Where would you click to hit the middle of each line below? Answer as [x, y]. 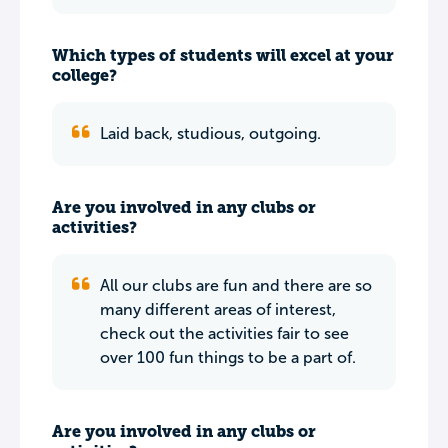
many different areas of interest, [218, 309]
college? [84, 75]
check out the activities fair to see [224, 333]
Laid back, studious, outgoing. [210, 133]
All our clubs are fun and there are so [236, 285]
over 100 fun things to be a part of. [228, 357]
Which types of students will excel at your [223, 55]
